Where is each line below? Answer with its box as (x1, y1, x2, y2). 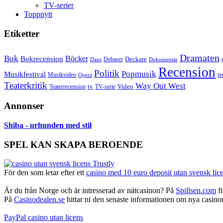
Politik (94, 68, 119, 79)
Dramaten (180, 53, 220, 64)
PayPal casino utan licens (4, 213, 83, 222)
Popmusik (121, 69, 156, 79)
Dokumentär (149, 56, 178, 63)
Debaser (104, 56, 123, 63)
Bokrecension (20, 54, 63, 63)
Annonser (4, 101, 44, 111)
